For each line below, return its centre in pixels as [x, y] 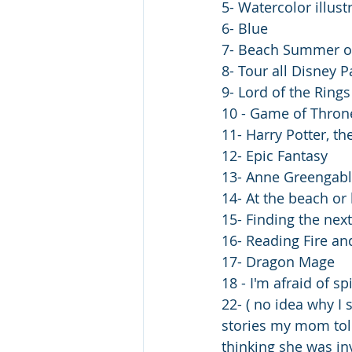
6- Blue [245, 29]
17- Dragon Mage [280, 262]
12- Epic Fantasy [275, 156]
